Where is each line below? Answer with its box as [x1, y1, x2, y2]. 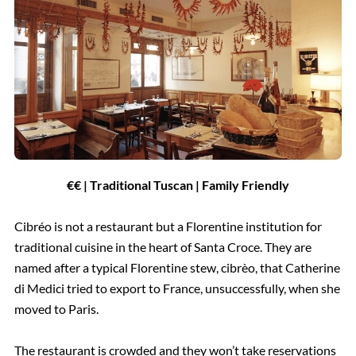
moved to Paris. [14, 300, 99, 316]
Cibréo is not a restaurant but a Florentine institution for [14, 218, 322, 234]
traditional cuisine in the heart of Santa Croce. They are [14, 238, 311, 254]
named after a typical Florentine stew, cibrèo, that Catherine [14, 259, 340, 275]
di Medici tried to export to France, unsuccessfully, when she [14, 280, 340, 296]
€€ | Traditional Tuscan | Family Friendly [67, 176, 289, 192]
